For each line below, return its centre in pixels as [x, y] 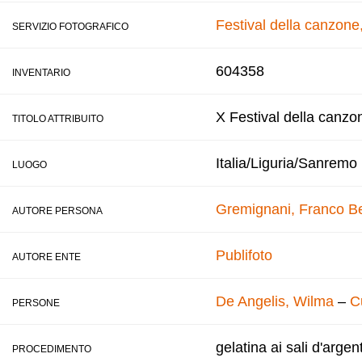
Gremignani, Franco [280, 209]
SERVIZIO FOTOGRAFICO [70, 27]
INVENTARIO [41, 73]
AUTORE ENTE [46, 257]
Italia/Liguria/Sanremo [286, 163]
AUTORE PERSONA [57, 211]
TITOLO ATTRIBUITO [58, 119]
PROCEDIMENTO [52, 349]
